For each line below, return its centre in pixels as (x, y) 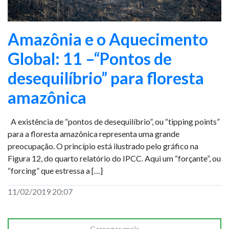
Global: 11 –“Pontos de (90, 59)
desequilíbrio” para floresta (106, 78)
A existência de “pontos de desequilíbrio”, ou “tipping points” (114, 121)
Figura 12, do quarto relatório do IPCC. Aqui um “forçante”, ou (114, 158)
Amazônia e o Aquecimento (108, 39)
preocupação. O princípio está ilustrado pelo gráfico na (103, 146)
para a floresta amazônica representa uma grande (94, 134)
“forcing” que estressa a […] (55, 170)
